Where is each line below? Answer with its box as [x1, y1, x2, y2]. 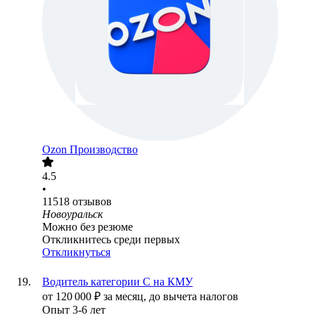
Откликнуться [42, 246, 110, 259]
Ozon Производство [42, 143, 138, 156]
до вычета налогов [149, 290, 238, 303]
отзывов [72, 195, 112, 208]
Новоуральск [42, 208, 103, 221]
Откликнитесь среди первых [42, 233, 180, 246]
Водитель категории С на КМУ [42, 276, 193, 288]
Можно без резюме [42, 221, 133, 233]
